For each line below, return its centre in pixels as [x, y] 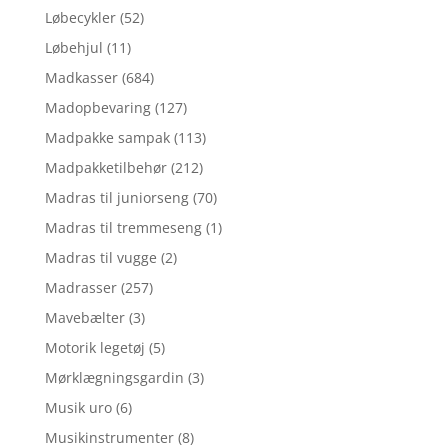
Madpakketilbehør [105, 167]
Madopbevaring [97, 107]
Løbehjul [73, 47]
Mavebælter [84, 317]
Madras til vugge [100, 257]
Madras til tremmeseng [123, 227]
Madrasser [80, 287]
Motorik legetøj [94, 347]
